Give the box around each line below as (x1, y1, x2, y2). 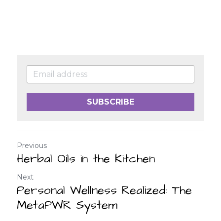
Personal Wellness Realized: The (17, 182, 192, 199)
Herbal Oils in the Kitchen (17, 150, 155, 167)
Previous (17, 141, 47, 150)
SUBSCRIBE (87, 97, 134, 107)
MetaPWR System (17, 197, 117, 214)
